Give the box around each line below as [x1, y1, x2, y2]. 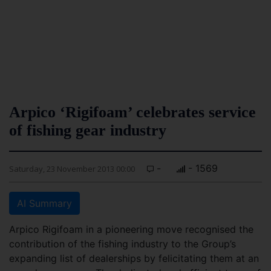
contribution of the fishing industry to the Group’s [9, 238, 236, 250]
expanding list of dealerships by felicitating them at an [9, 252, 259, 264]
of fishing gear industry [9, 122, 166, 139]
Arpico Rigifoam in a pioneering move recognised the [9, 223, 253, 235]
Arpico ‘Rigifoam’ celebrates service [9, 103, 256, 121]
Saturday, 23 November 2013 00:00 [9, 163, 135, 174]
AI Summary [17, 197, 72, 209]
